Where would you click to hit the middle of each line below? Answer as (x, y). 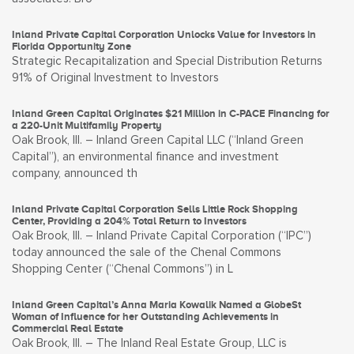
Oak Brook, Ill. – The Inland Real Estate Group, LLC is (149, 343)
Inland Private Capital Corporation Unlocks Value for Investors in (164, 34)
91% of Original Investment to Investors (115, 78)
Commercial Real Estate (68, 328)
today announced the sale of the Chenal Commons (147, 252)
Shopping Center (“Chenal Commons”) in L (122, 269)
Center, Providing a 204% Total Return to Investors (129, 221)
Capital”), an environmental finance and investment (145, 157)
